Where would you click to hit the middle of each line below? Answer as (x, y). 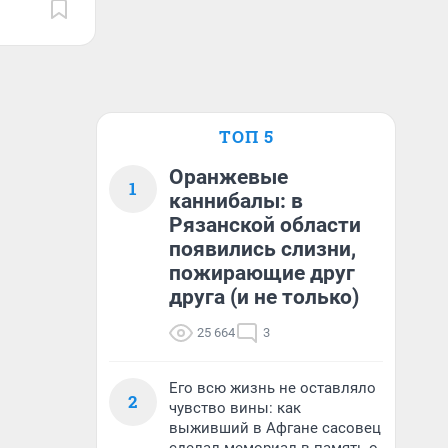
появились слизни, (262, 249)
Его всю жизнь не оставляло (272, 388)
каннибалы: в (236, 201)
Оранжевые (228, 177)
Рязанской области (265, 225)
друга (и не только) (264, 297)
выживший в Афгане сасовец (275, 428)
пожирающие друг (262, 273)
